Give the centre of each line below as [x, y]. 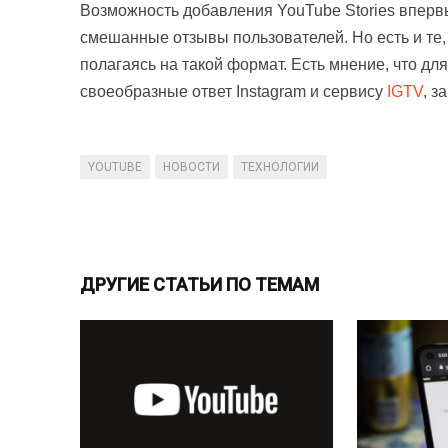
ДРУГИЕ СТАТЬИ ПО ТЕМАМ [199, 285]
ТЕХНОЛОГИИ [280, 167]
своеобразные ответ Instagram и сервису [233, 92]
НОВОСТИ [191, 167]
